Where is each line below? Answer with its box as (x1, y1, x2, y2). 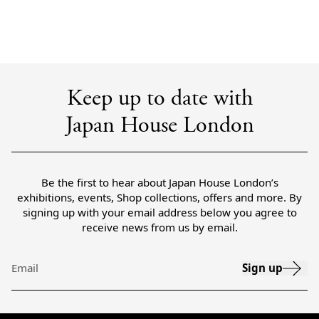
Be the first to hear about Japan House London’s (41, 175, 278, 189)
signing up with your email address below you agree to (22, 205, 297, 219)
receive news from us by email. (81, 220, 238, 234)
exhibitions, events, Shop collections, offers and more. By (17, 190, 302, 204)
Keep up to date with (66, 88, 253, 111)
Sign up (242, 261, 283, 275)
